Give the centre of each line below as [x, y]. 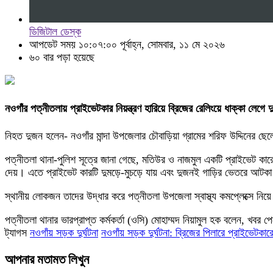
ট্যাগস [17, 232]
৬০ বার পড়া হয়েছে [62, 57]
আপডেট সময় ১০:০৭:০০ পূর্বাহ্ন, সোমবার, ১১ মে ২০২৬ [127, 44]
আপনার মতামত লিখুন [47, 259]
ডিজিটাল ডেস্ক [55, 32]
